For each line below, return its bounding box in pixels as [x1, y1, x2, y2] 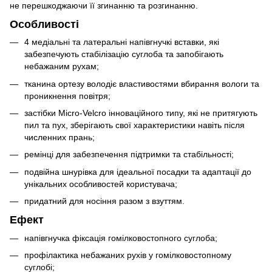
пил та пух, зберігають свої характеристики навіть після [24, 120, 245, 130]
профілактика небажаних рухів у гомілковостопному [24, 250, 231, 260]
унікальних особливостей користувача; [24, 178, 177, 189]
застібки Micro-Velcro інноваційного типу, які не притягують [24, 107, 257, 118]
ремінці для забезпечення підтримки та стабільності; [24, 149, 234, 160]
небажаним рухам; [24, 61, 99, 72]
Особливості [10, 18, 79, 30]
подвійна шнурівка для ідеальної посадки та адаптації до [24, 166, 251, 177]
